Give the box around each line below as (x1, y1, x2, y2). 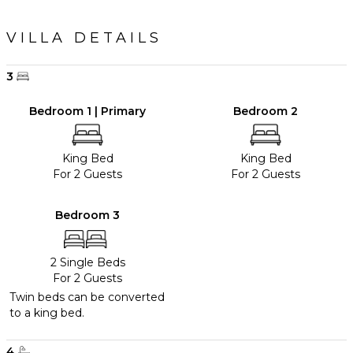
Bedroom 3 (55, 208, 120, 223)
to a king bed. (9, 306, 84, 321)
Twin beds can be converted (9, 290, 165, 305)
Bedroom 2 (233, 104, 298, 119)
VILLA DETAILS (6, 29, 162, 47)
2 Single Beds (50, 255, 125, 270)
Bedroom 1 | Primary (29, 104, 146, 119)
